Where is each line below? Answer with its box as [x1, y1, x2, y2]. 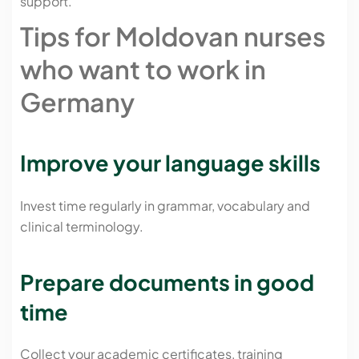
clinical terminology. [20, 217, 143, 235]
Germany [20, 85, 135, 118]
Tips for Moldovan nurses [20, 19, 325, 52]
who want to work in [20, 52, 266, 85]
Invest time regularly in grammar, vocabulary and [20, 196, 310, 214]
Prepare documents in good [20, 268, 314, 296]
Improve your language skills [20, 149, 321, 177]
